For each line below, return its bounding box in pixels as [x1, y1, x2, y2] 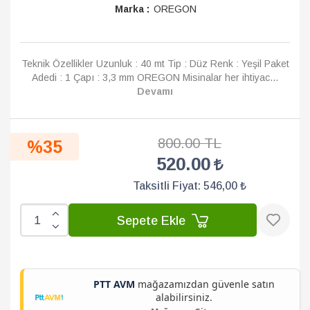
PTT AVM [93, 277, 135, 291]
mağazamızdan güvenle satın [135, 277, 275, 291]
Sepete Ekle [117, 213, 189, 228]
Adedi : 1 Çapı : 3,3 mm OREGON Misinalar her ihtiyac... [32, 72, 278, 83]
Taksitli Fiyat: [133, 180, 203, 192]
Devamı [137, 86, 173, 97]
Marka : [115, 3, 149, 15]
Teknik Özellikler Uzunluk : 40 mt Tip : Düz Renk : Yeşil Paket [21, 58, 289, 69]
